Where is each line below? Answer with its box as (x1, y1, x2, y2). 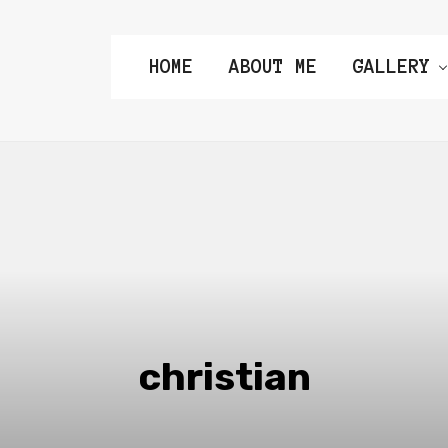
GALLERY (353, 56, 430, 77)
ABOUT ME (229, 56, 317, 77)
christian (137, 353, 311, 400)
